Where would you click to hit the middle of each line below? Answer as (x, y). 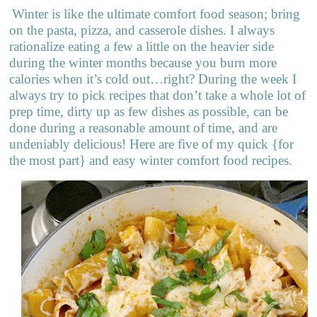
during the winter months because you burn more (143, 62)
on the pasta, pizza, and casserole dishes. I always (142, 30)
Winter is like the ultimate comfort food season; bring (156, 13)
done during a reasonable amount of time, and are (144, 127)
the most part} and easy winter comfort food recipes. (151, 160)
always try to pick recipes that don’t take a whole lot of (158, 95)
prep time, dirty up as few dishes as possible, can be (149, 111)
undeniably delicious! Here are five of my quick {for (152, 144)
